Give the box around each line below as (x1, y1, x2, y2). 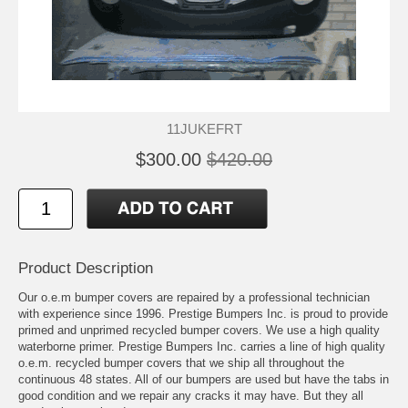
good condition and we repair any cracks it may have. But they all (18, 388, 363, 403)
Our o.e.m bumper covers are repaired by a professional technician (18, 290, 370, 304)
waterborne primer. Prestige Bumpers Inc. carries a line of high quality (18, 339, 385, 353)
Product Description (18, 259, 153, 277)
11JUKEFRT (166, 120, 242, 137)
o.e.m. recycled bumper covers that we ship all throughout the (18, 355, 344, 370)
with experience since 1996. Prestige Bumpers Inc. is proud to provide (18, 306, 388, 321)
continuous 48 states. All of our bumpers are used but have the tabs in (18, 372, 389, 386)
